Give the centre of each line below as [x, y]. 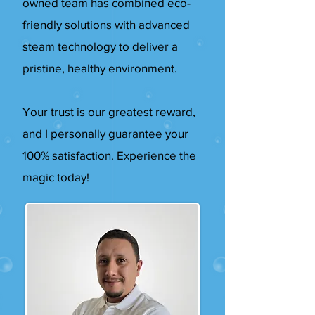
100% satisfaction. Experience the [109, 155]
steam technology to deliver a [100, 46]
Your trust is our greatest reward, [109, 111]
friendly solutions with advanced [106, 24]
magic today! [56, 177]
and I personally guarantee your [105, 133]
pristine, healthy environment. [100, 68]
